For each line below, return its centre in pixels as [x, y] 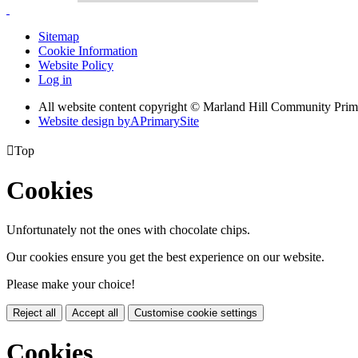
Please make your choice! [71, 284]
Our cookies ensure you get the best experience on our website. [165, 257]
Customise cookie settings [196, 312]
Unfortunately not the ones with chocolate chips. [128, 229]
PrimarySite [169, 121]
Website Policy [76, 65]
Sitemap [59, 36]
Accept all [95, 312]
